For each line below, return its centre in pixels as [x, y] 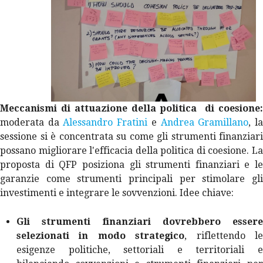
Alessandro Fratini [105, 122]
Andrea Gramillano [205, 122]
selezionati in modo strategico [101, 235]
